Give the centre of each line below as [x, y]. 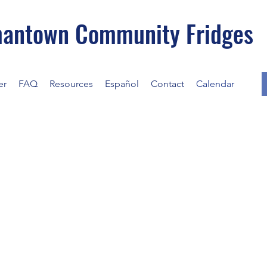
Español [122, 84]
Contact [167, 84]
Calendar [215, 84]
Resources [71, 84]
